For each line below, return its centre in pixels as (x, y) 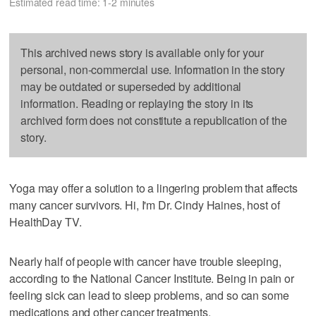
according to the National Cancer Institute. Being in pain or (152, 278)
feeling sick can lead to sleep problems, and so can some (149, 295)
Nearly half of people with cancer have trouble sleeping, (145, 261)
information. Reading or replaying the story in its (137, 103)
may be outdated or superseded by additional (131, 86)
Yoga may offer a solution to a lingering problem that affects (153, 188)
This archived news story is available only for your (142, 52)
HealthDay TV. (45, 221)
